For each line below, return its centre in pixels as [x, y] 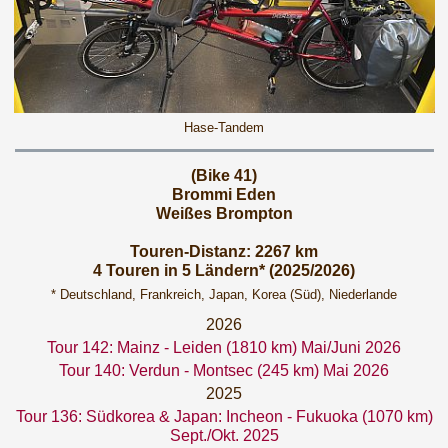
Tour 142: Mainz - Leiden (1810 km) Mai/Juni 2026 [224, 347]
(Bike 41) [224, 175]
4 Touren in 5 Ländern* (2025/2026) [224, 270]
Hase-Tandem [224, 127]
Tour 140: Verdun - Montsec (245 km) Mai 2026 [224, 370]
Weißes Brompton [224, 213]
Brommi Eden [224, 194]
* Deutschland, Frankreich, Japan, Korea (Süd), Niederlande [224, 294]
